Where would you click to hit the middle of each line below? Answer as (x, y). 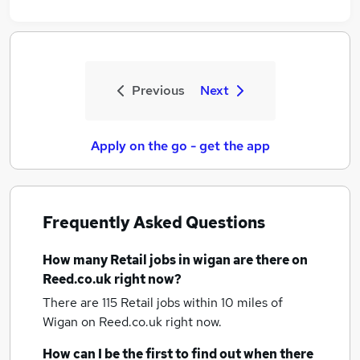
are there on (269, 260)
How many (76, 260)
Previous (158, 90)
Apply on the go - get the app (180, 146)
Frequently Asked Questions (154, 223)
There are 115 (82, 303)
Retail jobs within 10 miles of (202, 303)
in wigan (205, 260)
